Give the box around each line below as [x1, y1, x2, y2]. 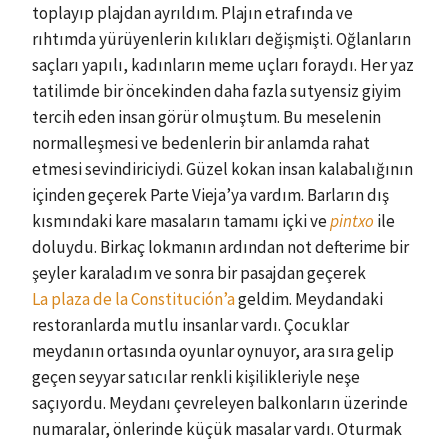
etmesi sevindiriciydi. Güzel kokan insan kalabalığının [32, 158, 413, 180]
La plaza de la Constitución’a [32, 288, 235, 310]
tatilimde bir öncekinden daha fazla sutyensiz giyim [32, 80, 401, 102]
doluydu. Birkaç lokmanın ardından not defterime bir [32, 236, 409, 258]
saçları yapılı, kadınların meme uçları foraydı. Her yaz [32, 54, 414, 76]
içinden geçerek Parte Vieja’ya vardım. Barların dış [32, 184, 389, 206]
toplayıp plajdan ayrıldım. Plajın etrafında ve [32, 2, 353, 24]
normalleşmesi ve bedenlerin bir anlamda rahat [32, 132, 370, 154]
